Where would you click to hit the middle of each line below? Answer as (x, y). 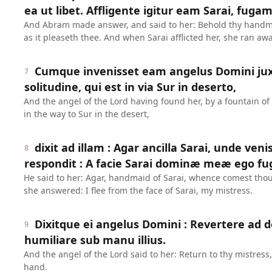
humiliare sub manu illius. (95, 240)
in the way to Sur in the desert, (86, 114)
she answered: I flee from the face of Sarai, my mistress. (138, 190)
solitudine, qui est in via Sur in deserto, (130, 87)
